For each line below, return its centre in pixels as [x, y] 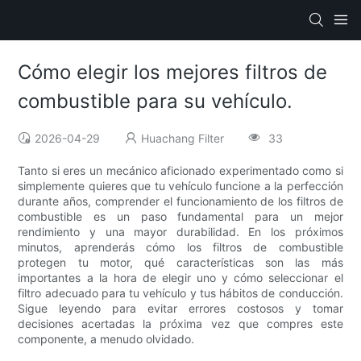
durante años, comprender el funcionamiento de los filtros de [180, 201]
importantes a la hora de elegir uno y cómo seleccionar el [180, 278]
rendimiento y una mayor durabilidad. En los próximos [180, 232]
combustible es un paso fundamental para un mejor [180, 217]
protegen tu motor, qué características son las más [180, 263]
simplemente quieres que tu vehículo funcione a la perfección [180, 186]
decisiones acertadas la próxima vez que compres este [180, 324]
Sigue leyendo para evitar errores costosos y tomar [180, 309]
